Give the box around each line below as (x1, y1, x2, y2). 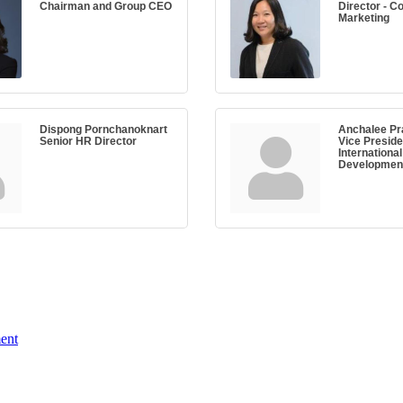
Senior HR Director (40, 135, 137, 148)
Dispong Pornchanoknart (40, 123, 167, 136)
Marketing (338, 12, 390, 24)
